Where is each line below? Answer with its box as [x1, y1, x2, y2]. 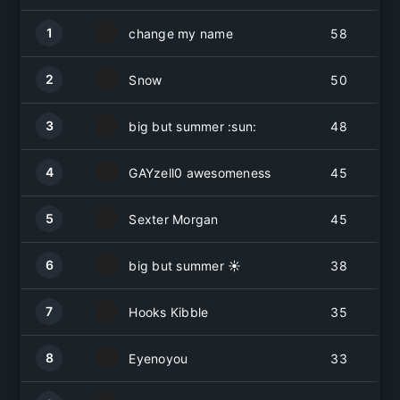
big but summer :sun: [129, 118, 257, 134]
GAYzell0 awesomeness [129, 164, 271, 180]
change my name [129, 25, 233, 41]
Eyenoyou [129, 350, 188, 366]
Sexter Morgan [129, 211, 219, 227]
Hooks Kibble [129, 304, 209, 320]
